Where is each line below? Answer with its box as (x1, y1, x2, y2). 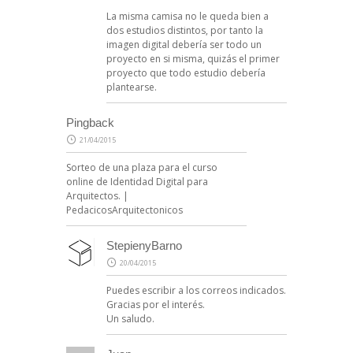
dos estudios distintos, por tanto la (106, 23, 263, 37)
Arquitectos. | (66, 188, 128, 203)
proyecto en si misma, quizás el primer (106, 51, 280, 65)
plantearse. (106, 80, 157, 94)
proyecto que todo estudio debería (106, 65, 266, 80)
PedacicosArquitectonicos (66, 203, 183, 217)
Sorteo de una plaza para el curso (66, 160, 217, 174)
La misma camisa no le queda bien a (106, 9, 269, 23)
